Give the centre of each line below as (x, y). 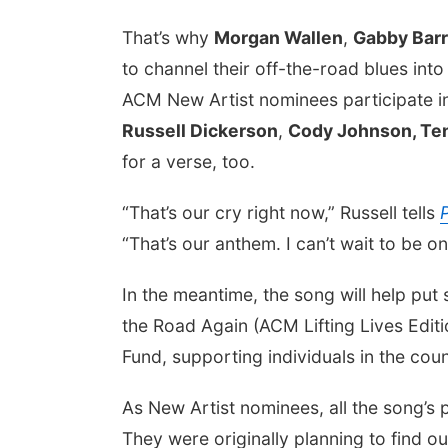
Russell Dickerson (200, 130)
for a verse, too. (188, 161)
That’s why (168, 37)
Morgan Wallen (278, 37)
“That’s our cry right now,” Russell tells (281, 212)
